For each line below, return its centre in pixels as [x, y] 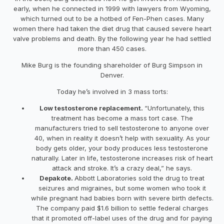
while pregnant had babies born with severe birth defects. [122, 198]
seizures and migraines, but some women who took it [122, 188]
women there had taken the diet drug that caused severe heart [112, 28]
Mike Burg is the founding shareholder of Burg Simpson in [112, 65]
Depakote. [57, 178]
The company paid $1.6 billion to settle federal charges [122, 208]
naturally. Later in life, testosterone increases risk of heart [122, 158]
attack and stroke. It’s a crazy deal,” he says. [122, 168]
